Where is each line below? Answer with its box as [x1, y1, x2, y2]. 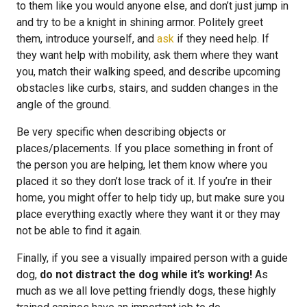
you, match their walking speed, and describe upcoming [16, 65, 280, 78]
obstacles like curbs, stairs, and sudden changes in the [16, 82, 278, 95]
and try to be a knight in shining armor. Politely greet [16, 16, 263, 29]
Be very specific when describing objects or [16, 125, 226, 138]
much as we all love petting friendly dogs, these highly [16, 284, 276, 297]
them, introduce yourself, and [16, 32, 157, 45]
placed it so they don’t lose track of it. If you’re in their [16, 175, 272, 188]
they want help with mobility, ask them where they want [16, 49, 278, 62]
